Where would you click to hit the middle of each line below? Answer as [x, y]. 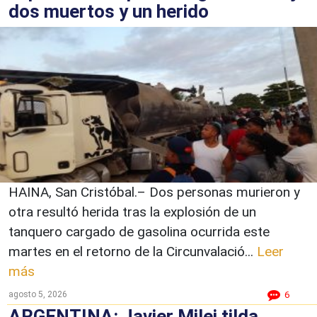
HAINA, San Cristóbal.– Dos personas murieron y [154, 192]
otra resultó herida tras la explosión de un [132, 212]
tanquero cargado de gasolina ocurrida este [139, 231]
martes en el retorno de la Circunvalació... [133, 251]
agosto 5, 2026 [38, 294]
